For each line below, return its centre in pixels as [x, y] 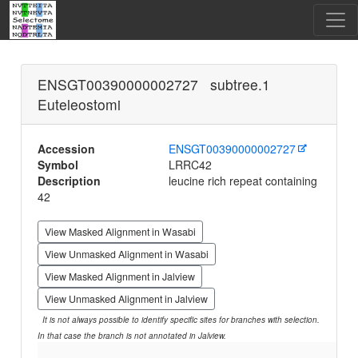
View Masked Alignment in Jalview [120, 276]
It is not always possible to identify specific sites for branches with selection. [179, 320]
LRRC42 [189, 165]
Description [70, 181]
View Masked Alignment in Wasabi [121, 232]
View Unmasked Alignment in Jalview [127, 299]
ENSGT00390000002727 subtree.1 [158, 84]
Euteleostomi [80, 104]
